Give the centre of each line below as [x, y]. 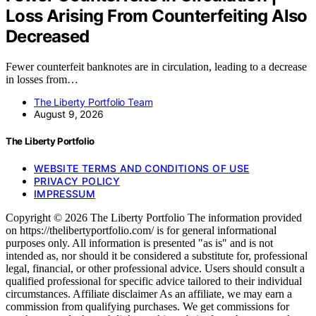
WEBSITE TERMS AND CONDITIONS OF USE [142, 169]
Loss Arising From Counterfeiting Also [157, 16]
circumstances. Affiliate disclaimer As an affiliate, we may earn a [149, 294]
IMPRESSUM [65, 194]
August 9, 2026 [69, 114]
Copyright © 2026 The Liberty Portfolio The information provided [154, 218]
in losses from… [42, 79]
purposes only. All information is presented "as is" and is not [139, 243]
